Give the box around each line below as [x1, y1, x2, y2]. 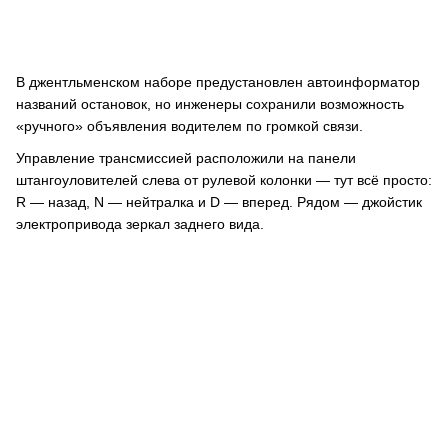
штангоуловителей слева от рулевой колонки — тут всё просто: [16, 172, 432, 188]
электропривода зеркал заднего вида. [16, 216, 264, 232]
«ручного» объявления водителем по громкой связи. [16, 118, 363, 134]
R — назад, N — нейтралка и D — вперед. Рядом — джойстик [16, 194, 422, 210]
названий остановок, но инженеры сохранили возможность [16, 96, 404, 112]
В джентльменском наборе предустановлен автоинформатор [16, 74, 420, 90]
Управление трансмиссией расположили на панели [16, 150, 356, 166]
